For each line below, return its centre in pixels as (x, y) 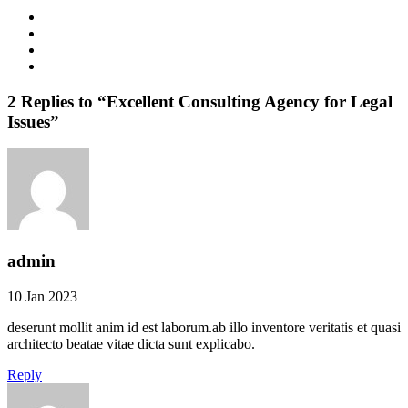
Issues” (33, 121)
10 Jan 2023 (42, 296)
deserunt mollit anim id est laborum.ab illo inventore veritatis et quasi (204, 327)
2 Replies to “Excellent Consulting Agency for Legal (200, 101)
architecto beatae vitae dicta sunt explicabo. (131, 343)
